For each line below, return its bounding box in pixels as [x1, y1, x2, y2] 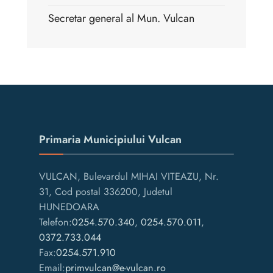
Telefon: [39, 214, 72, 229]
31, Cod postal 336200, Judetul [39, 184, 172, 199]
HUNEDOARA [39, 199, 99, 214]
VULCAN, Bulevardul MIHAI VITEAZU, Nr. [39, 169, 219, 183]
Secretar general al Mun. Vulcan [48, 10, 194, 26]
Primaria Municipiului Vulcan [39, 131, 182, 147]
